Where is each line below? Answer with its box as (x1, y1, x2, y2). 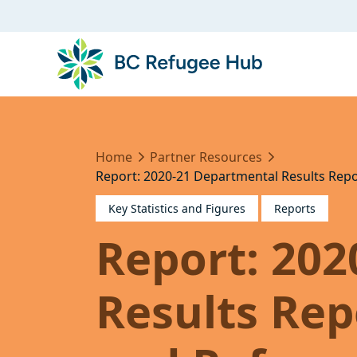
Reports (274, 201, 316, 216)
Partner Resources (150, 148, 262, 166)
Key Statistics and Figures (108, 201, 245, 216)
